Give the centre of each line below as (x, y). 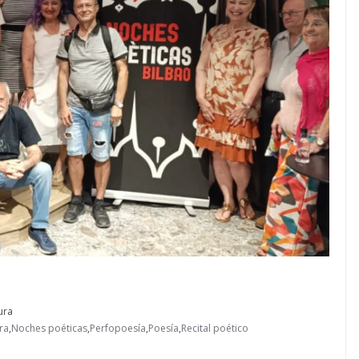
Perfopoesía (118, 328)
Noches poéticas (49, 328)
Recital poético (215, 328)
